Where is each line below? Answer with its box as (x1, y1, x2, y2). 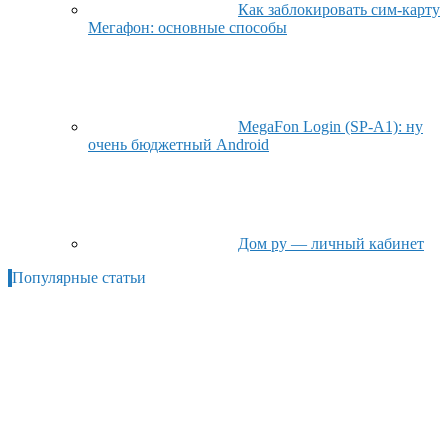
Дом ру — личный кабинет (238, 235, 424, 253)
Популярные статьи (12, 269, 146, 287)
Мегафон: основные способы (88, 19, 287, 37)
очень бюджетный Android (88, 136, 269, 154)
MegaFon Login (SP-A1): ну (238, 118, 423, 136)
